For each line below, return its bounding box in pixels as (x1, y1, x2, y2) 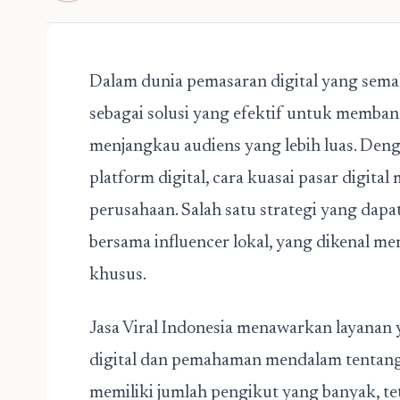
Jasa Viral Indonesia (89, 320, 233, 337)
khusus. (89, 266, 149, 284)
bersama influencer (89, 234, 229, 252)
